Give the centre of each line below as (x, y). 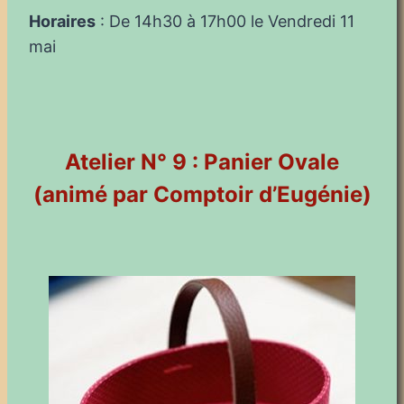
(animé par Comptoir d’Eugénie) (202, 194)
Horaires (62, 21)
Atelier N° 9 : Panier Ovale (202, 161)
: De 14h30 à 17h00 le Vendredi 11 (225, 21)
